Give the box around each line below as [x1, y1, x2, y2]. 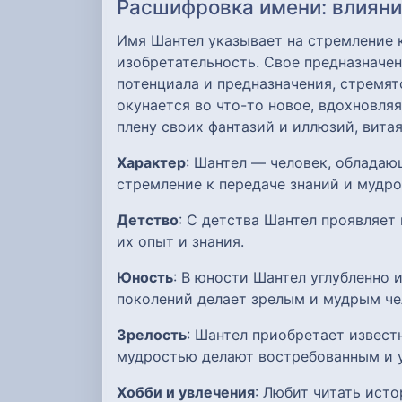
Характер [117, 153, 186, 172]
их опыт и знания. [117, 232, 244, 251]
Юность [117, 268, 173, 287]
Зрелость [117, 326, 187, 345]
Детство [117, 211, 179, 230]
